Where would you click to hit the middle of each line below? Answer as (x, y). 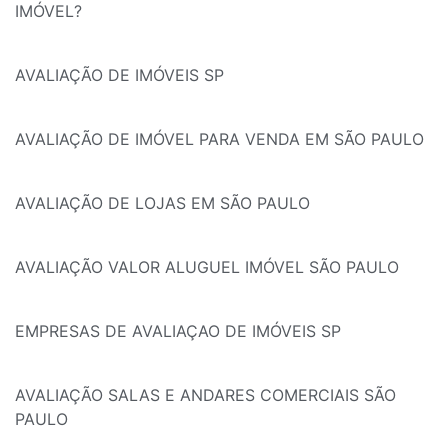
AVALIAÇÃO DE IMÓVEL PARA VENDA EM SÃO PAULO (219, 139)
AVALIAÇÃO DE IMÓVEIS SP (119, 75)
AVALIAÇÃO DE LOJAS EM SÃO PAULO (162, 203)
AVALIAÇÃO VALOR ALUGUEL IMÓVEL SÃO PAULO (207, 267)
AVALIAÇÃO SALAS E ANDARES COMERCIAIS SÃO (205, 395)
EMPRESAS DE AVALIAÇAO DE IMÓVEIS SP (178, 331)
